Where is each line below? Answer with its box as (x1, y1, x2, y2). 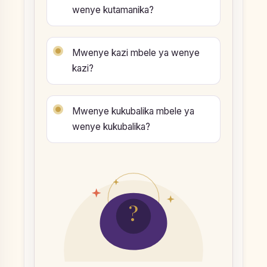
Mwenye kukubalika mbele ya (72, 105, 194, 117)
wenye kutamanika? (72, 4, 154, 16)
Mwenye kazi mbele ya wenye (72, 46, 200, 58)
